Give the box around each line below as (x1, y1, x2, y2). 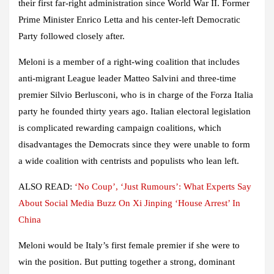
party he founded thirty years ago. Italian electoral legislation (18, 106, 251, 116)
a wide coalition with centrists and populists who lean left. (18, 155, 239, 166)
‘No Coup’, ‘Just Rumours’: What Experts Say (75, 181, 251, 191)
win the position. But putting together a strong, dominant (18, 256, 235, 267)
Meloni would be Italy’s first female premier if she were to (18, 240, 240, 250)
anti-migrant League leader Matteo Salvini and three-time (18, 73, 236, 83)
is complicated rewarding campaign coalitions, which (18, 122, 221, 133)
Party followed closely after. (18, 31, 125, 41)
